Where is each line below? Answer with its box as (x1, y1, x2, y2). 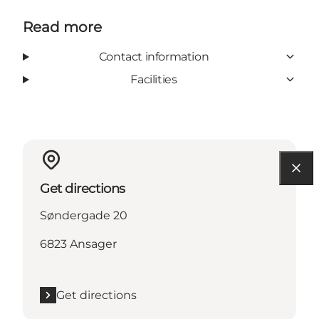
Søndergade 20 (40, 208, 127, 222)
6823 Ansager (40, 236, 117, 251)
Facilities (130, 72, 177, 86)
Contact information (98, 49, 209, 63)
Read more (23, 18, 102, 36)
